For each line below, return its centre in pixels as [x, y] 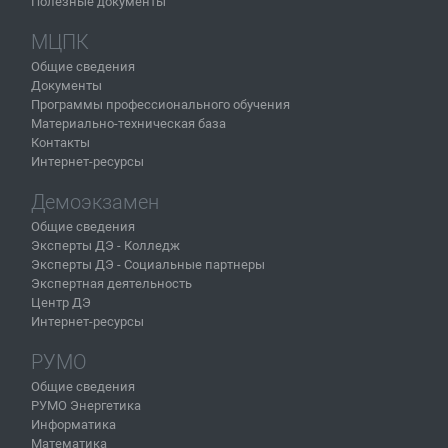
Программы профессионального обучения [160, 104]
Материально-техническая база [128, 123]
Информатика [73, 424]
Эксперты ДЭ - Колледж [105, 245]
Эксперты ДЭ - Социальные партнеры [148, 264]
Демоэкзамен [95, 201]
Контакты [60, 142]
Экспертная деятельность [111, 283]
